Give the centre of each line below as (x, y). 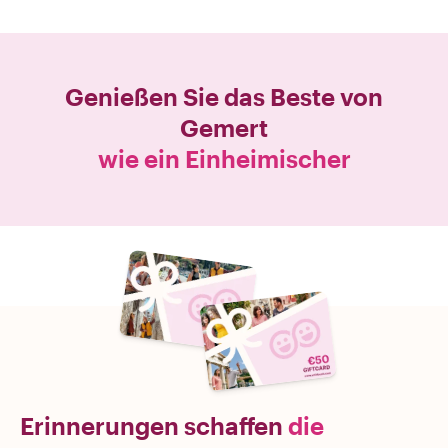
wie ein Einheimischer (224, 158)
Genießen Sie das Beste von (224, 96)
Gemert (224, 127)
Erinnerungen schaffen (154, 425)
